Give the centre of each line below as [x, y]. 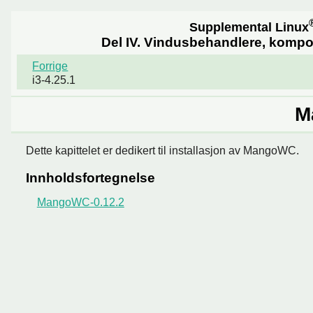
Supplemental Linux [249, 27]
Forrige [50, 66]
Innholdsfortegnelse [90, 177]
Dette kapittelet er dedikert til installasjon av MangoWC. [162, 151]
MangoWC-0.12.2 [80, 202]
